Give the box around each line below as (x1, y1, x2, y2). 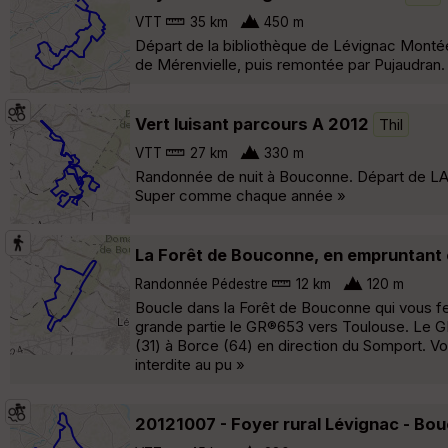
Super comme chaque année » (135, 185, 346, 205)
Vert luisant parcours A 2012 (135, 113, 369, 134)
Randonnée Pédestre (135, 275, 268, 292)
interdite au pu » (135, 354, 245, 374)
